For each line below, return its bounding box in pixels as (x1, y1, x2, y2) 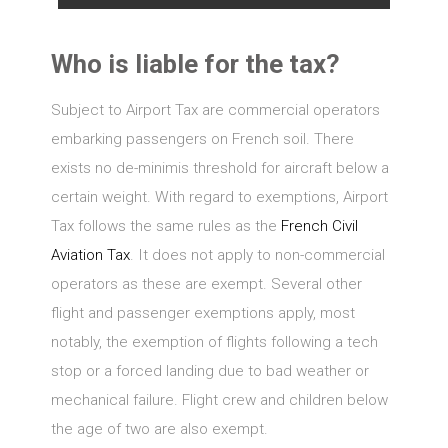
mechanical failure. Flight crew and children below (50, 391, 388, 409)
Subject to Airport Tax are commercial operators (50, 101, 380, 119)
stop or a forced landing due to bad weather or (50, 362, 369, 380)
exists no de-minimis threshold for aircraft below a (50, 159, 389, 177)
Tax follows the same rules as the (50, 217, 281, 235)
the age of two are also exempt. (50, 420, 268, 438)
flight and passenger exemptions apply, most (50, 304, 355, 322)
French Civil (280, 217, 358, 235)
